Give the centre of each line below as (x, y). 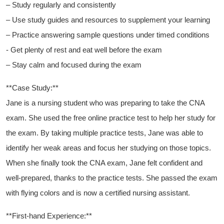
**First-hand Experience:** (49, 216)
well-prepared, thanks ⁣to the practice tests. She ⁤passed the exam (112, 178)
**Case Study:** (32, 88)
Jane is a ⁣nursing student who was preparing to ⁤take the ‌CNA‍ (105, 103)
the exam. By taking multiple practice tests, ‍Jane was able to (104, 133)
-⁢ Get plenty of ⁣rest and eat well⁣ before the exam (84, 50)
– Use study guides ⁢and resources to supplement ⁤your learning (108, 20)
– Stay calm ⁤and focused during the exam (74, 65)
